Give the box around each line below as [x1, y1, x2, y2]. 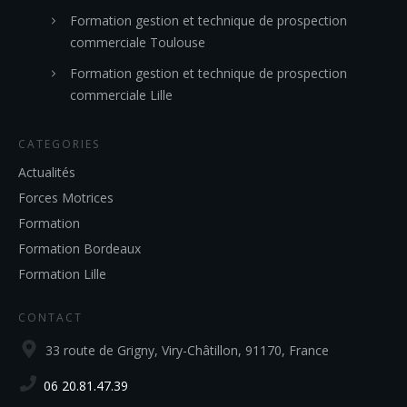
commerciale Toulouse [70, 34, 205, 51]
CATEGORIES [18, 136, 100, 152]
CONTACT [18, 310, 83, 325]
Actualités [18, 164, 75, 181]
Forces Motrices [18, 189, 114, 206]
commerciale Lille [70, 86, 173, 104]
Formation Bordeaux [18, 240, 141, 257]
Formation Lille [18, 265, 106, 283]
